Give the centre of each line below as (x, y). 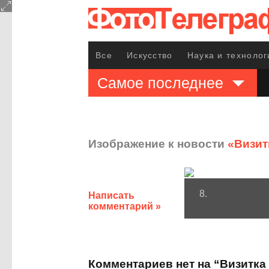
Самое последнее (160, 83)
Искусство (150, 55)
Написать (111, 195)
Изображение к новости (158, 144)
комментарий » (125, 206)
